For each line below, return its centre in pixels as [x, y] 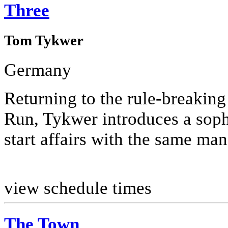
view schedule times [78, 188]
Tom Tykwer [44, 40]
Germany [38, 70]
